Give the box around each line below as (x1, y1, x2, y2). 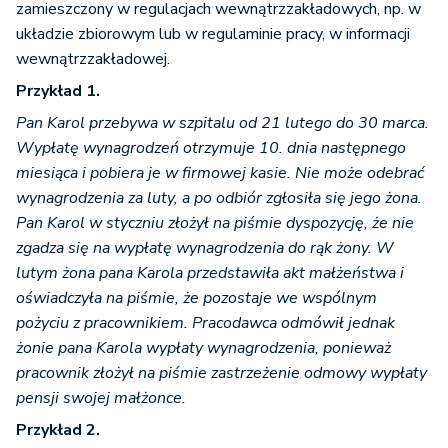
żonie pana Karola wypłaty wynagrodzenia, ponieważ (16, 337, 391, 360)
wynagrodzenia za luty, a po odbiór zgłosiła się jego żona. (16, 187, 422, 210)
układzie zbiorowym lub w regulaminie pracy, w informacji (16, 23, 410, 46)
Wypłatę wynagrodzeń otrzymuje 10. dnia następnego (16, 137, 406, 160)
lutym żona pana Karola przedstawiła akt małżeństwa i (16, 262, 404, 285)
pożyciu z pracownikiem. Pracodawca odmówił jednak (16, 312, 395, 335)
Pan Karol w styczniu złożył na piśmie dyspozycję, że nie (16, 212, 414, 235)
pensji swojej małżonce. (16, 387, 186, 410)
